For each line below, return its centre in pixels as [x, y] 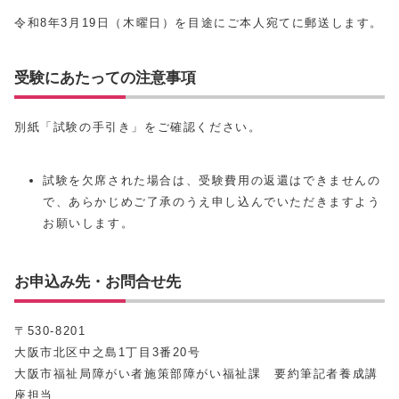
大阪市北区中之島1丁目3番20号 [108, 353]
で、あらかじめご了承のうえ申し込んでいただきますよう [212, 202]
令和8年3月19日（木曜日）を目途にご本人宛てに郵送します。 [199, 23]
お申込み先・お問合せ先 [98, 282]
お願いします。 [89, 224]
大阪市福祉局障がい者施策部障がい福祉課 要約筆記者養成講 [196, 374]
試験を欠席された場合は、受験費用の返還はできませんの [212, 181]
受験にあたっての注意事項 [105, 78]
